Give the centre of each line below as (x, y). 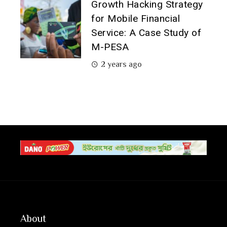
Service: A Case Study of (146, 33)
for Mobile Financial (136, 19)
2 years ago (121, 64)
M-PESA (110, 47)
